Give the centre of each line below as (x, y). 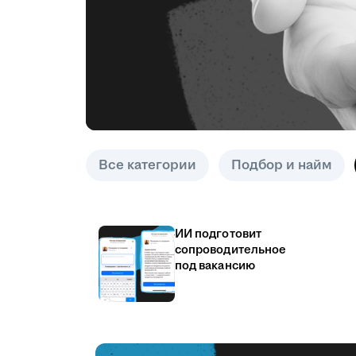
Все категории (147, 165)
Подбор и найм (282, 165)
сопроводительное (231, 250)
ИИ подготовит (218, 234)
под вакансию (215, 266)
